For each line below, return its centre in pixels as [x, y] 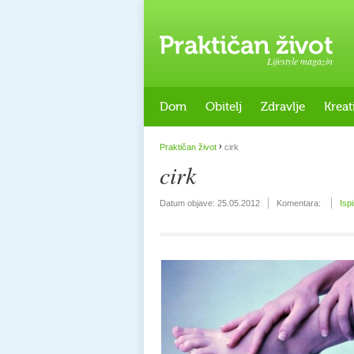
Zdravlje [283, 107]
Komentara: [300, 203]
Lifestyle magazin [300, 61]
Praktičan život [188, 147]
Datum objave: [188, 203]
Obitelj [224, 107]
